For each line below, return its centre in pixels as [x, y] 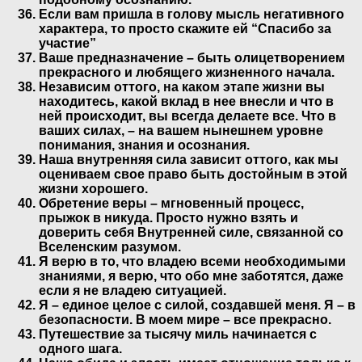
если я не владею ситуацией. [133, 290]
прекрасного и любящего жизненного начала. [187, 72]
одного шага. [80, 348]
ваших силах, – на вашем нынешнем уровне [181, 130]
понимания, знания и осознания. [144, 145]
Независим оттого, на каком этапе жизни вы [182, 86]
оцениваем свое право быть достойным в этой [193, 174]
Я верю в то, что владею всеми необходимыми [192, 261]
